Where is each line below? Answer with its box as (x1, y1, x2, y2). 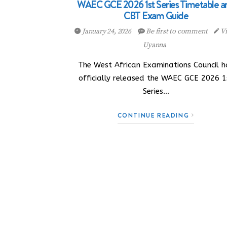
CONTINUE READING (117, 111, 192, 120)
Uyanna (143, 41, 166, 50)
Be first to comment (144, 27, 209, 36)
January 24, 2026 (81, 27, 133, 36)
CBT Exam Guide (124, 9, 188, 23)
